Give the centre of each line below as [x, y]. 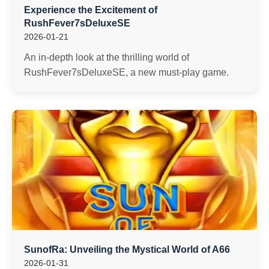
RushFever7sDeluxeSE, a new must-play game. [126, 72]
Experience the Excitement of [91, 10]
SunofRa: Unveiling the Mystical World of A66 [127, 249]
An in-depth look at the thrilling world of [107, 57]
